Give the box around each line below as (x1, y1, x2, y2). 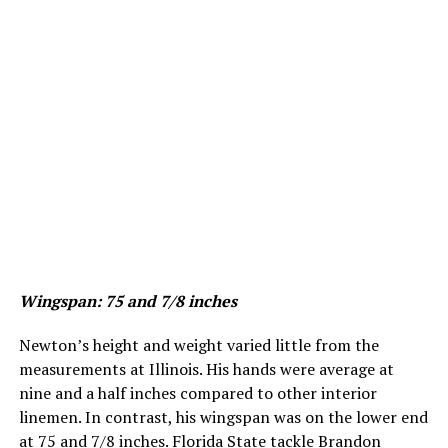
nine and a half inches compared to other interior (18, 382, 377, 405)
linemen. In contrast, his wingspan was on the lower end (18, 406, 428, 429)
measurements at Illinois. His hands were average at (18, 358, 394, 381)
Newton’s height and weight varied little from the (18, 334, 379, 357)
